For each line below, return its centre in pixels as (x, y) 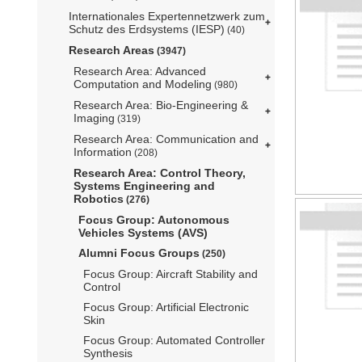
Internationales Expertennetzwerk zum (167, 17)
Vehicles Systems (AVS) (143, 233)
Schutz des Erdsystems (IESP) (147, 29)
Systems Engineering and (144, 186)
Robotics (99, 199)
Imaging (94, 118)
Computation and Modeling (143, 84)
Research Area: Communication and (166, 139)
